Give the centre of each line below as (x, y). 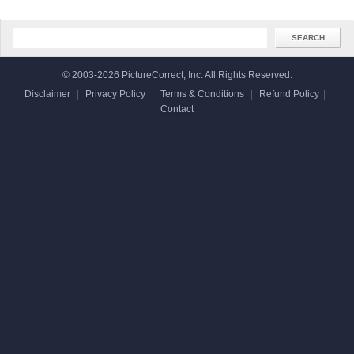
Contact (177, 109)
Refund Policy (289, 94)
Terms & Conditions (202, 94)
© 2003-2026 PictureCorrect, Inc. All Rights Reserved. (177, 75)
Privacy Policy (115, 94)
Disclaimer (47, 94)
